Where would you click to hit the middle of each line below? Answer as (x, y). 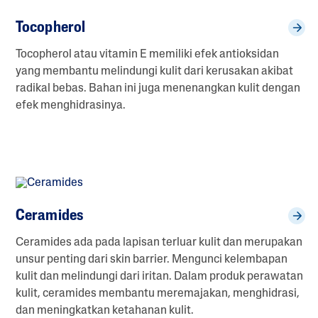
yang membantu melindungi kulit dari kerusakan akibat (154, 71)
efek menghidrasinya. (71, 105)
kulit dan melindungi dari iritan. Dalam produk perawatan (159, 276)
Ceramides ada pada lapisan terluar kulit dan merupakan (159, 242)
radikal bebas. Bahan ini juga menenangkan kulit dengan (158, 88)
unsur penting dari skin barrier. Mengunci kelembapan (152, 259)
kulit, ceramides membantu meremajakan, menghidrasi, (158, 294)
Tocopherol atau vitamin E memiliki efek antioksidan (147, 54)
